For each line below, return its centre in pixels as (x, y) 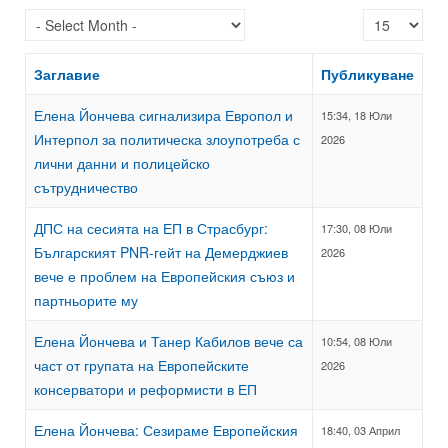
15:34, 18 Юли (356, 115)
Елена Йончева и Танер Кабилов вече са (168, 341)
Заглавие (67, 74)
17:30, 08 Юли (356, 228)
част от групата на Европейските (141, 365)
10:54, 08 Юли (356, 341)
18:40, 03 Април (360, 430)
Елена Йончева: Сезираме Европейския (166, 430)
